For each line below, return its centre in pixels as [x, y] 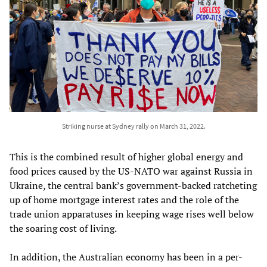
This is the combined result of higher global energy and [126, 156]
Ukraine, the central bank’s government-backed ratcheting [133, 185]
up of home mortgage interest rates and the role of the [124, 199]
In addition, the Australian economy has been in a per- [126, 257]
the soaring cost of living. [63, 228]
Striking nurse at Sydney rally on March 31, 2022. [133, 126]
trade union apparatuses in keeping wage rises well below [132, 214]
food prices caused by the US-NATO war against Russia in [131, 171]
